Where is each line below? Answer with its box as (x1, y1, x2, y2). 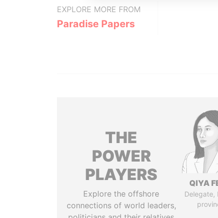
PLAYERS (85, 165, 158, 184)
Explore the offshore (83, 189, 160, 199)
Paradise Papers (57, 18, 135, 30)
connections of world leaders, (66, 200, 176, 210)
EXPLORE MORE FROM (57, 4, 141, 14)
